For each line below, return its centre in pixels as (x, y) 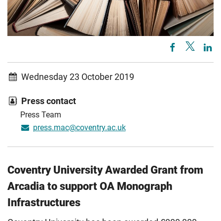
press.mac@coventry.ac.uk (79, 127)
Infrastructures (44, 202)
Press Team (41, 114)
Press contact (48, 101)
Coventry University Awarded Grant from (105, 169)
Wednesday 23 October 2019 (77, 77)
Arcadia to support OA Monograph (90, 186)
